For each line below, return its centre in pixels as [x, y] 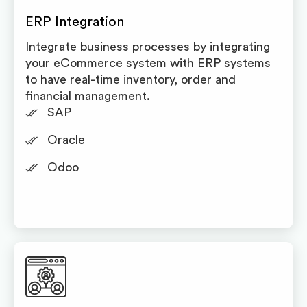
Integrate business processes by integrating [148, 47]
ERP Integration [75, 22]
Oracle [66, 140]
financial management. [88, 96]
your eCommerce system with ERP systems [148, 63]
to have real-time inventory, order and [131, 79]
